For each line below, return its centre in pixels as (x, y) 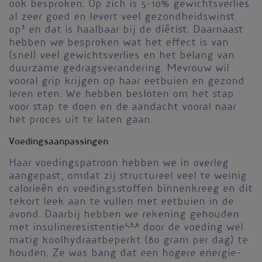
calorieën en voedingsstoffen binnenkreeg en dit (131, 190)
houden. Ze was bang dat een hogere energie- (125, 254)
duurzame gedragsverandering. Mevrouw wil (119, 69)
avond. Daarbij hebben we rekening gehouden (124, 216)
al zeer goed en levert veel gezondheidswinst (122, 18)
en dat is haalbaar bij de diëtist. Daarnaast (134, 31)
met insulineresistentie (67, 228)
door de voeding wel (191, 228)
